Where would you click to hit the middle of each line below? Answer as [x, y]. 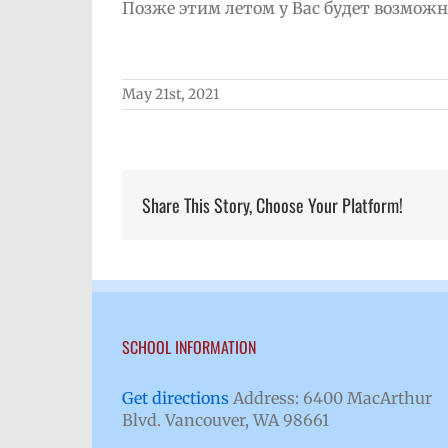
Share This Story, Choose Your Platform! [272, 204]
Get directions [175, 397]
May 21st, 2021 [170, 93]
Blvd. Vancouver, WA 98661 [225, 419]
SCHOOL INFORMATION [189, 346]
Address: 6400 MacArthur [330, 397]
